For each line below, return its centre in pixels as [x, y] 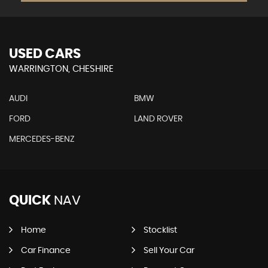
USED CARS [45, 54]
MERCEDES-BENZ [42, 140]
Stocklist [160, 231]
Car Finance [46, 251]
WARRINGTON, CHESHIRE [61, 69]
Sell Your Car [169, 251]
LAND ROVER [158, 119]
